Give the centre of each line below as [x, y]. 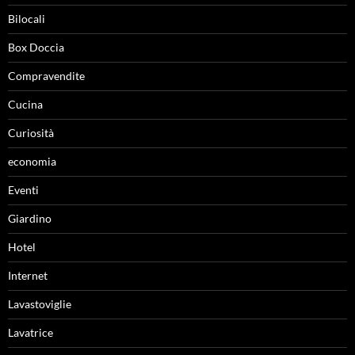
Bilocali [27, 18]
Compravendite [46, 75]
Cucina [25, 104]
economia [32, 161]
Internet [28, 275]
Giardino [30, 218]
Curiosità [31, 132]
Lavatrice [31, 332]
